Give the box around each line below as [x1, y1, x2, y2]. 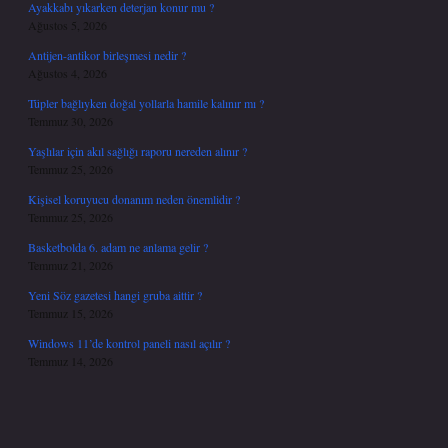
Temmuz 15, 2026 [28, 305, 113, 321]
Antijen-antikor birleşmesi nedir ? [28, 47, 186, 63]
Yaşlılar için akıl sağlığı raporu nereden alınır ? [28, 143, 247, 159]
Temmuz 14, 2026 [28, 353, 113, 369]
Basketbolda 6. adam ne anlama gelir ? [28, 239, 208, 255]
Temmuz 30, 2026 [28, 113, 113, 129]
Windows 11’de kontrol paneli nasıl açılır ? [28, 335, 230, 351]
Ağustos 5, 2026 [28, 17, 107, 33]
